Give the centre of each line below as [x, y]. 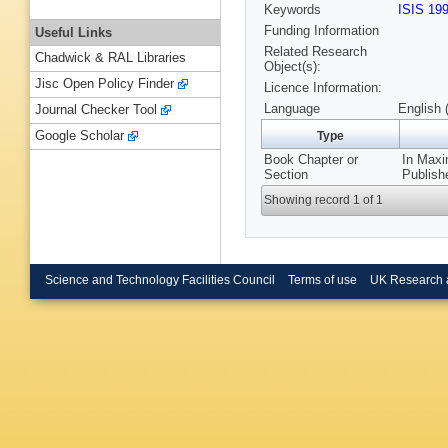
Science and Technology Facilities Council [160, 279]
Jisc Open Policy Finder [104, 84]
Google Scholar [79, 136]
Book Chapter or [311, 160]
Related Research [315, 52]
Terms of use [322, 279]
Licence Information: [323, 88]
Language [292, 109]
